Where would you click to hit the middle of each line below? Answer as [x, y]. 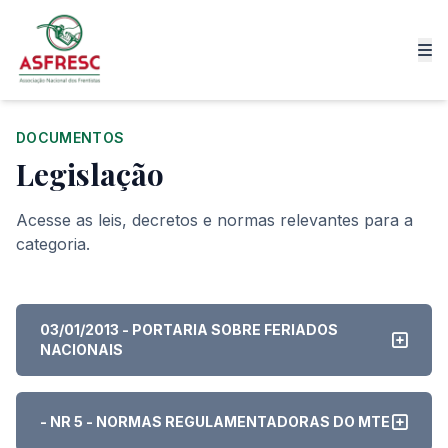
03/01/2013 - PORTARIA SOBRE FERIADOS [189, 329]
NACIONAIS [81, 349]
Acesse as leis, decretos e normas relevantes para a [214, 220]
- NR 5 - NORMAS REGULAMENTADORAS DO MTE [215, 421]
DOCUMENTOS [70, 137]
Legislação [90, 174]
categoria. [53, 244]
